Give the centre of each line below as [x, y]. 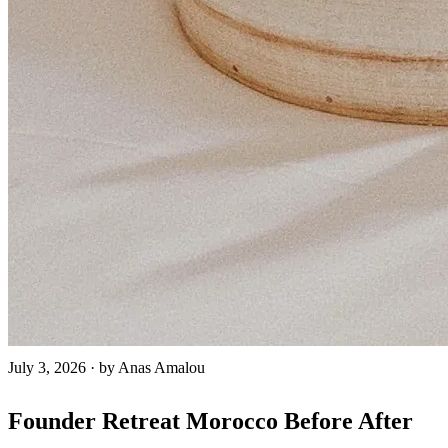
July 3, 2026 [47, 367]
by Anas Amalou [152, 367]
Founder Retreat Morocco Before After [210, 420]
